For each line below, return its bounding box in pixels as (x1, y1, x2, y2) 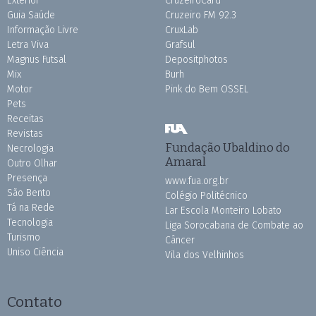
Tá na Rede (7, 201, 54, 214)
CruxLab (165, 23, 198, 36)
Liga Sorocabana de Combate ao (165, 219, 303, 231)
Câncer (165, 233, 195, 246)
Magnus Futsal (7, 53, 66, 66)
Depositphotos (165, 53, 228, 66)
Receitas (7, 112, 44, 125)
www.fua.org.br (165, 174, 229, 187)
